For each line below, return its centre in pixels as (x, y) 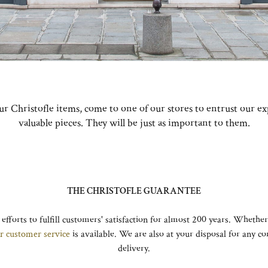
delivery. (134, 249)
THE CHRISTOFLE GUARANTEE (134, 191)
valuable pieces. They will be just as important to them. (134, 123)
